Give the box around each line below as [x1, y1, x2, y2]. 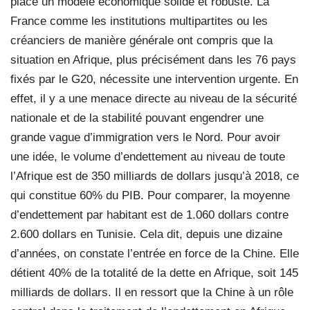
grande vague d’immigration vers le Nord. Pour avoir [10, 130, 280, 144]
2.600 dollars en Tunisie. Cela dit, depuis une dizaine [10, 227, 282, 241]
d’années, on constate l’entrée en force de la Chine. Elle [10, 246, 299, 260]
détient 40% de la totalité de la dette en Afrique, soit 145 [10, 266, 298, 280]
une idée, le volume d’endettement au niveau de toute [10, 149, 285, 163]
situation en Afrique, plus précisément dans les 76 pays [10, 53, 296, 66]
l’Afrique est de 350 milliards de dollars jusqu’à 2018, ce [10, 169, 299, 183]
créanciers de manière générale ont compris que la [10, 33, 273, 47]
